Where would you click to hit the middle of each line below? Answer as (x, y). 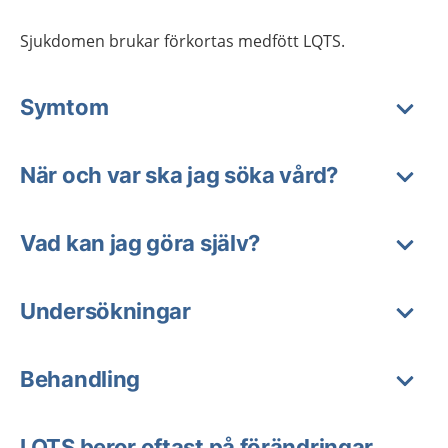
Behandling (80, 379)
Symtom (64, 107)
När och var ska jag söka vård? (179, 175)
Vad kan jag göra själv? (140, 243)
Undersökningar (105, 311)
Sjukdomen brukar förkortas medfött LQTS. (182, 41)
